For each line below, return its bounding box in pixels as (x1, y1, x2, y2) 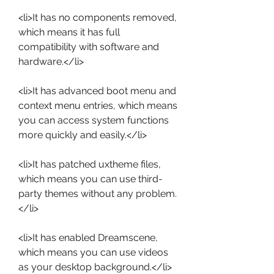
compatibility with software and (18, 41, 159, 53)
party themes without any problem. (18, 188, 177, 199)
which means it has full (18, 26, 120, 38)
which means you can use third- (18, 173, 163, 185)
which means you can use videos (18, 246, 168, 258)
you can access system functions (18, 114, 169, 126)
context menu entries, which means (18, 100, 177, 111)
